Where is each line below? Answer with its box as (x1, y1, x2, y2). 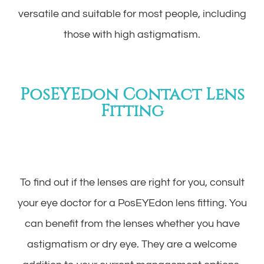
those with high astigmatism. (64, 28, 200, 40)
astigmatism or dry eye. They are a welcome (27, 238, 237, 250)
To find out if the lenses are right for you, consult (19, 176, 245, 188)
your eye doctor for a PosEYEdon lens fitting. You (17, 197, 247, 209)
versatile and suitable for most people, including (18, 8, 246, 19)
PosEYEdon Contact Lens (19, 82, 245, 105)
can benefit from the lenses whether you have (24, 217, 240, 229)
